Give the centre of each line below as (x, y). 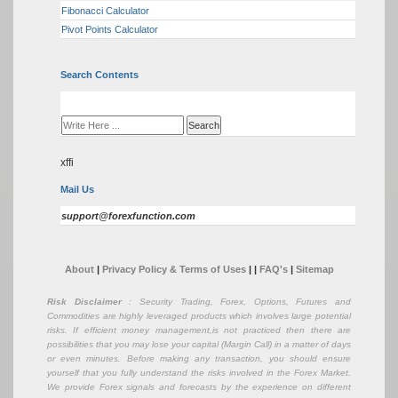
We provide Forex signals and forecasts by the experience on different (199, 386)
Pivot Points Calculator (110, 29)
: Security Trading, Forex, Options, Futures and (236, 301)
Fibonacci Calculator (105, 10)
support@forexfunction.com (128, 215)
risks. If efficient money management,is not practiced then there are (199, 330)
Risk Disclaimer (84, 301)
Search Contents (99, 74)
